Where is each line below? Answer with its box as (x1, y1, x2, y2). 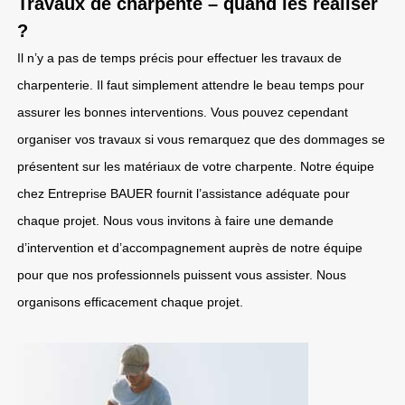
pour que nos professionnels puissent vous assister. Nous (17, 268, 346, 282)
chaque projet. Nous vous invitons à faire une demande (17, 213, 334, 228)
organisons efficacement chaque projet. (17, 295, 243, 309)
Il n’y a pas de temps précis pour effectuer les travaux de (17, 51, 342, 65)
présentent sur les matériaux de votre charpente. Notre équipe (17, 159, 374, 174)
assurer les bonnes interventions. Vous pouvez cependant (17, 105, 348, 119)
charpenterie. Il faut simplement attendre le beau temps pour (17, 78, 364, 92)
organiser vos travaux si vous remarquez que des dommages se (17, 132, 385, 146)
